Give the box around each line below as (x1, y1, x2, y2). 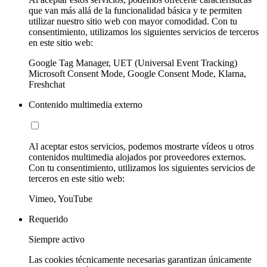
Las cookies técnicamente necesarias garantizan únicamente (29, 254, 252, 265)
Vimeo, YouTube (29, 194, 92, 204)
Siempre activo (29, 234, 85, 245)
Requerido (29, 214, 68, 225)
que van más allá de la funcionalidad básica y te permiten (29, 5, 242, 16)
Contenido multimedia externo (29, 100, 142, 110)
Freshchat (29, 79, 65, 90)
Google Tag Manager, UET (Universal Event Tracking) (29, 58, 237, 69)
